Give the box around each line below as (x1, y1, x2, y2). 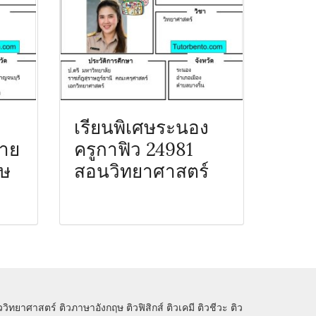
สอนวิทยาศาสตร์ (73, 155, 209, 183)
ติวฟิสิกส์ (126, 301, 164, 315)
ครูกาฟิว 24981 (73, 133, 193, 162)
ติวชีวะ (197, 301, 228, 315)
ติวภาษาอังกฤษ (59, 301, 123, 315)
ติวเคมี (166, 301, 195, 315)
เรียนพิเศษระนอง (73, 111, 209, 140)
